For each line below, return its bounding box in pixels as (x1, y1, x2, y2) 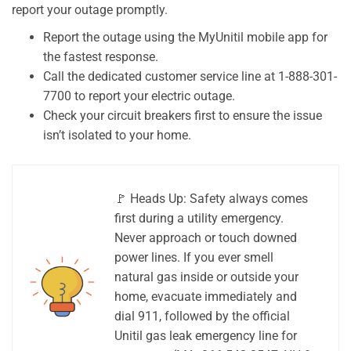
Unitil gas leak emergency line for (114, 327, 297, 343)
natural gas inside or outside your (114, 269, 299, 284)
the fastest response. (43, 49, 158, 64)
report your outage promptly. (12, 2, 168, 17)
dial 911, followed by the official (114, 308, 290, 324)
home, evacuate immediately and (114, 288, 297, 304)
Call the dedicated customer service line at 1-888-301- (43, 68, 337, 84)
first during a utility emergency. (114, 210, 284, 226)
